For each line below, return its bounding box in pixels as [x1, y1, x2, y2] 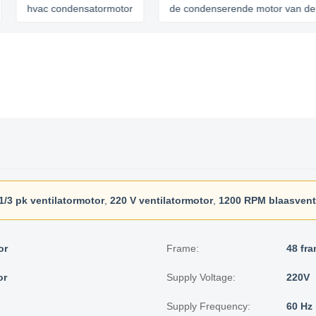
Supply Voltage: [166, 272, 236, 283]
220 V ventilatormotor [109, 195, 213, 206]
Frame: [166, 243, 199, 254]
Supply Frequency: [166, 300, 250, 312]
